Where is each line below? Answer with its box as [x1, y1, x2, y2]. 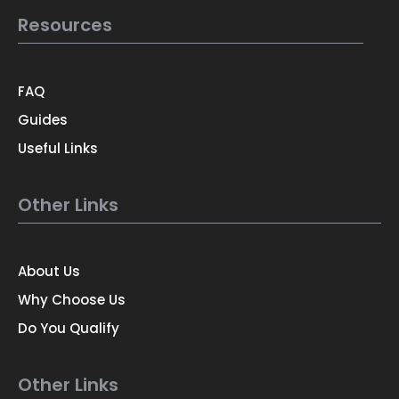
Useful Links [18, 138, 98, 158]
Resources [18, 12, 112, 37]
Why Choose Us [18, 289, 126, 309]
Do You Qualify [18, 318, 119, 338]
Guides [18, 110, 68, 129]
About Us [18, 261, 80, 281]
